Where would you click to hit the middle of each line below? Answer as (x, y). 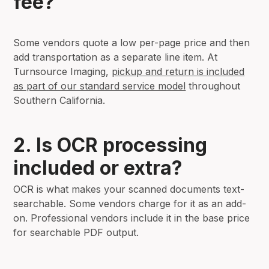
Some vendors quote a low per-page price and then (132, 42)
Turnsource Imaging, (63, 71)
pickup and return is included (178, 71)
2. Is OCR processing (110, 145)
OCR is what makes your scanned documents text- (129, 189)
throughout (213, 86)
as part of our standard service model (100, 86)
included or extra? (98, 168)
